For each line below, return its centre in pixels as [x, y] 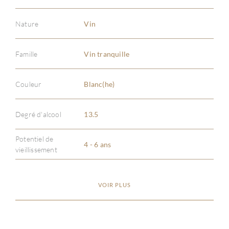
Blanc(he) [99, 84]
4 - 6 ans [98, 144]
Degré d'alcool [38, 114]
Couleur [29, 84]
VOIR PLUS [114, 185]
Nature [27, 24]
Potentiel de [35, 139]
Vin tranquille [107, 54]
